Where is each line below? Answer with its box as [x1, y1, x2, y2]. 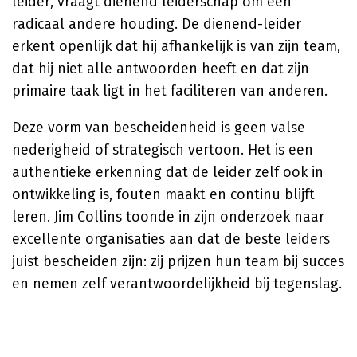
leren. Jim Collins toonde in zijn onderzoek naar [12, 208, 324, 226]
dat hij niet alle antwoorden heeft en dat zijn [12, 60, 309, 77]
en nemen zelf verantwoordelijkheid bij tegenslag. [12, 275, 342, 292]
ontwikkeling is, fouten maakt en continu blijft [12, 186, 315, 203]
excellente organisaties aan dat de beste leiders [12, 230, 330, 248]
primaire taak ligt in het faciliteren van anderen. [12, 82, 328, 100]
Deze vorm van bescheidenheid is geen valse [12, 119, 305, 136]
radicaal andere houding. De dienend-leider [12, 15, 301, 33]
